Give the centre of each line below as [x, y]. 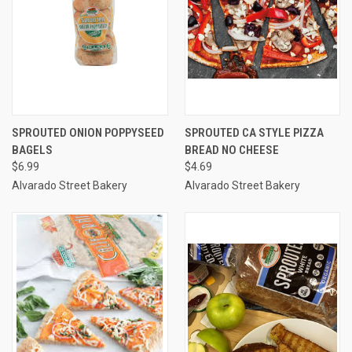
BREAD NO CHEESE [231, 150]
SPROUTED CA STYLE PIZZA [254, 132]
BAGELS [32, 150]
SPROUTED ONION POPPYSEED [88, 132]
